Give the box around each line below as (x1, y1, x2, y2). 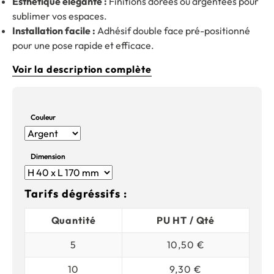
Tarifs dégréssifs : (24, 187, 127, 201)
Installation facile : (12, 24, 95, 37)
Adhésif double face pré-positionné (95, 24, 250, 37)
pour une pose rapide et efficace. (12, 39, 154, 51)
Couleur (31, 112, 56, 122)
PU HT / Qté (156, 214, 215, 227)
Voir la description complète (12, 63, 152, 75)
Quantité (51, 214, 96, 227)
